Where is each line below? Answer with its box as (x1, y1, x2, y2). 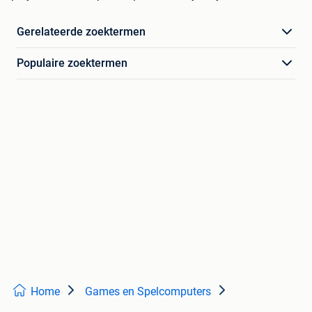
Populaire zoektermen (17, 56, 127, 70)
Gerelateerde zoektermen (17, 25, 146, 39)
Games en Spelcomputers (85, 285, 211, 299)
